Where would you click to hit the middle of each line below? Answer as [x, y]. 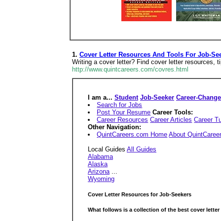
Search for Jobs [120, 105]
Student [126, 97]
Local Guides [107, 149]
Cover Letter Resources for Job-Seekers [140, 195]
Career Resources [123, 120]
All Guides [142, 149]
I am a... [101, 97]
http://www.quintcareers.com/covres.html [130, 69]
